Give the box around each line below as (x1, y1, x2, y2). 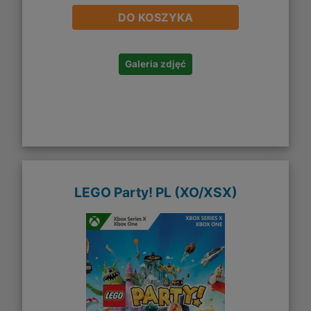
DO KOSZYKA (118, 10, 193, 25)
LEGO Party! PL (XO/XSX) (74, 183, 237, 201)
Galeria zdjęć (125, 58, 186, 70)
